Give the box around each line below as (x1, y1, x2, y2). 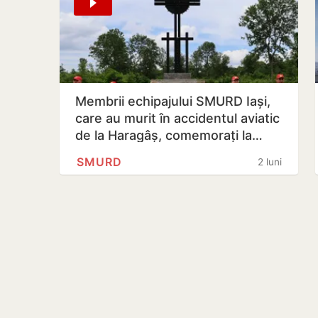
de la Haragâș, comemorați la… (75, 128, 263, 143)
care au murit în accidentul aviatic (75, 111, 280, 126)
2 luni (258, 156, 282, 168)
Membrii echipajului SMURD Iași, (75, 94, 270, 109)
